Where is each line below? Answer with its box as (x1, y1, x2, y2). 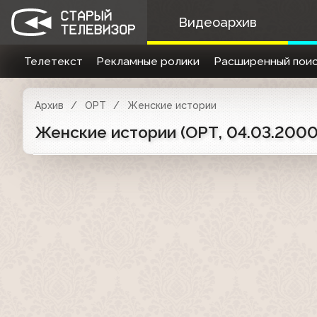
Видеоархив (178, 15, 257, 30)
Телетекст (23, 54, 83, 68)
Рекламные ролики (96, 54, 200, 68)
